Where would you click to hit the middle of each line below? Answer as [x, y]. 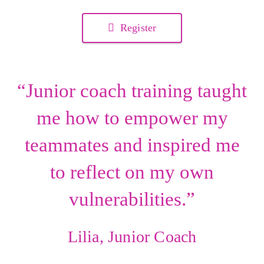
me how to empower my [132, 118]
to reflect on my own [132, 172]
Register [137, 28]
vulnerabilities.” [132, 199]
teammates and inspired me [132, 145]
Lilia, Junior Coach [132, 237]
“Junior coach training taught [132, 91]
